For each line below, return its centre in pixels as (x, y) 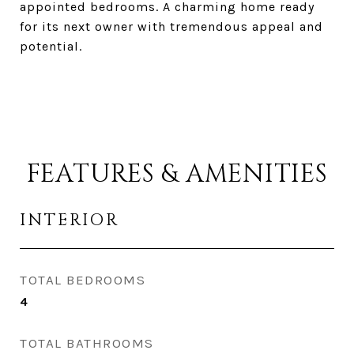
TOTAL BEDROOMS (83, 280)
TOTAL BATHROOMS (87, 343)
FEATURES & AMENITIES (177, 174)
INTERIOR (70, 220)
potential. (51, 46)
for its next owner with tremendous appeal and (171, 26)
